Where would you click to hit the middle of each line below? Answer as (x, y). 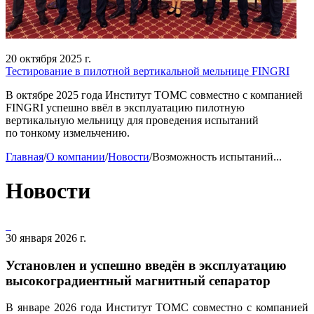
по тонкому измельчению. (68, 133)
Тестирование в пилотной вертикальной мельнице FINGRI (148, 71)
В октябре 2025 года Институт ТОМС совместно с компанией (154, 95)
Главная (25, 157)
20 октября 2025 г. (48, 59)
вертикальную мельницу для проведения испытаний (132, 120)
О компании (76, 157)
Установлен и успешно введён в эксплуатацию (146, 265)
